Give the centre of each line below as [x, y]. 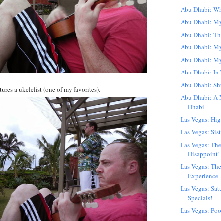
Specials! [200, 198]
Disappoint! [204, 154]
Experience [203, 176]
